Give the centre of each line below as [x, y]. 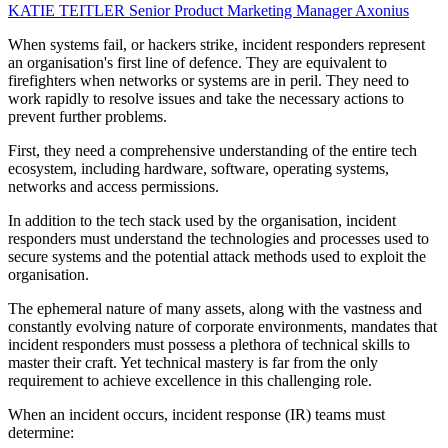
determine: [41, 433]
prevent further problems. [87, 117]
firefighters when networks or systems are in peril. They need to [208, 81]
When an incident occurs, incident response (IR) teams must [196, 415]
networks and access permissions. [113, 187]
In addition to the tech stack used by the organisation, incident [202, 221]
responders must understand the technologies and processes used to [218, 239]
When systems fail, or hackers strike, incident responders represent [216, 45]
